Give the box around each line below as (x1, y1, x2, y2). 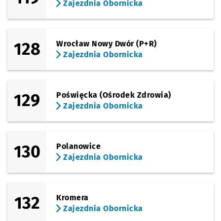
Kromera (56, 193, 89, 202)
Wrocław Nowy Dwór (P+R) (56, 39, 157, 48)
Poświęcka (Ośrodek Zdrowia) (56, 90, 171, 100)
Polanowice (56, 142, 101, 151)
